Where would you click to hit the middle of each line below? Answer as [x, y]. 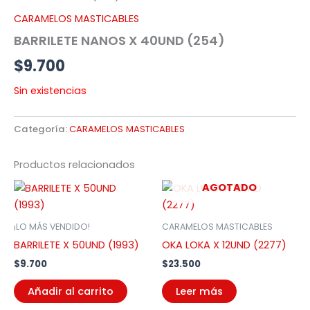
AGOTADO [229, 188]
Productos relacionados [74, 164]
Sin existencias [50, 90]
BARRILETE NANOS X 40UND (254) [119, 41]
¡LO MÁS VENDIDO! [52, 226]
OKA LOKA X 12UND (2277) [224, 245]
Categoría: [42, 129]
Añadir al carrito [71, 292]
